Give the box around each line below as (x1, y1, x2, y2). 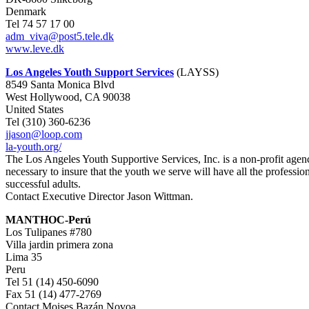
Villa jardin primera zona (6, 239, 113, 250)
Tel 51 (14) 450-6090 (6, 276, 99, 288)
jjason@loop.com (6, 128, 82, 140)
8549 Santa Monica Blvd (6, 79, 114, 90)
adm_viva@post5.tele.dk (6, 30, 114, 42)
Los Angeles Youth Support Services (6, 66, 174, 78)
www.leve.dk (6, 43, 64, 54)
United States (6, 103, 63, 115)
